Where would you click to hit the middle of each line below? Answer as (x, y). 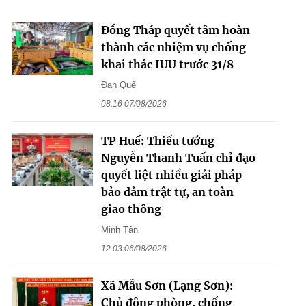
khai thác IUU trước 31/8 (167, 64)
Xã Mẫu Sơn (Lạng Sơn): (167, 285)
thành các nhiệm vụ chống (173, 47)
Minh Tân (119, 229)
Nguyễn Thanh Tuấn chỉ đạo (178, 157)
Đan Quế (118, 85)
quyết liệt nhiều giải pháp (171, 175)
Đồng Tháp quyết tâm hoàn (175, 30)
